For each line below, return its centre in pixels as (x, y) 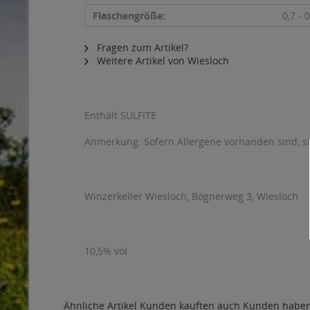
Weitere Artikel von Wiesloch (162, 61)
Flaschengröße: (129, 16)
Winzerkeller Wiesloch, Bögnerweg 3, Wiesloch (191, 196)
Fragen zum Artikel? (141, 47)
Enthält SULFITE (120, 115)
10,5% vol (106, 251)
